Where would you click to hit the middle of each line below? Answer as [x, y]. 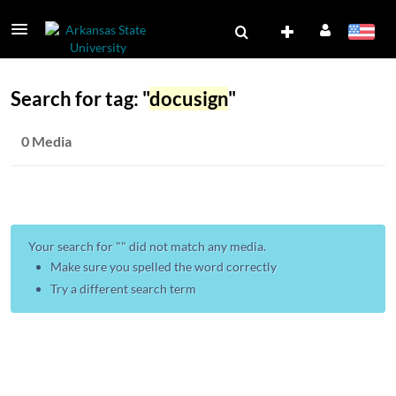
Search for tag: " [80, 99]
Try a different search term [123, 289]
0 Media [46, 141]
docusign [189, 99]
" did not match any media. [194, 246]
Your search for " [75, 246]
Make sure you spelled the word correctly [164, 267]
